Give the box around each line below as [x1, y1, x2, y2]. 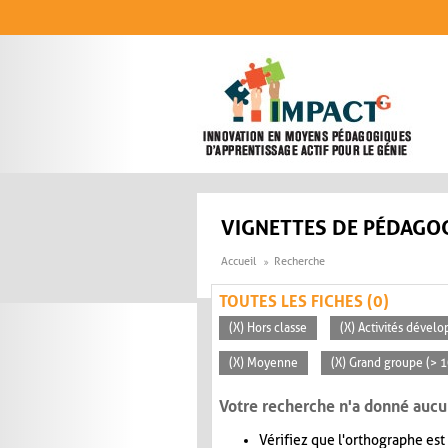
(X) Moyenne [229, 356, 298, 371]
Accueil [221, 255, 256, 269]
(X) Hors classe [229, 321, 307, 336]
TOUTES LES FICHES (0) [219, 292, 389, 312]
